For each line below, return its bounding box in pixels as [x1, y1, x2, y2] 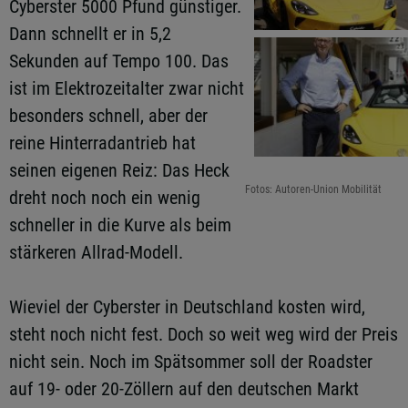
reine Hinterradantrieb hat [9, 132, 196, 154]
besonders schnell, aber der [9, 105, 208, 127]
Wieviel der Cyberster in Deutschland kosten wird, [9, 296, 365, 318]
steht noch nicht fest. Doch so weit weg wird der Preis [9, 323, 398, 345]
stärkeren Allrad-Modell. [9, 241, 183, 263]
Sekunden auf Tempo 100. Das [9, 50, 229, 72]
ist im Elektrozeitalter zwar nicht [9, 77, 244, 99]
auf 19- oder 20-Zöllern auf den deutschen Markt [9, 378, 359, 400]
